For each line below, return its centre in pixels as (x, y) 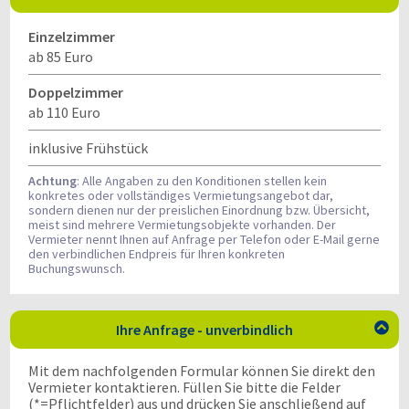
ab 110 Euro (64, 112)
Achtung (52, 181)
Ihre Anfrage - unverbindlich (204, 330)
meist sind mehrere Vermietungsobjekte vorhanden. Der (182, 225)
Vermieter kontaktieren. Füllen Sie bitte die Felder (184, 387)
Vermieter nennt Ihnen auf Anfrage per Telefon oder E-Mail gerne (204, 239)
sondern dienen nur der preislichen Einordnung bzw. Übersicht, (199, 210)
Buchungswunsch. (77, 268)
